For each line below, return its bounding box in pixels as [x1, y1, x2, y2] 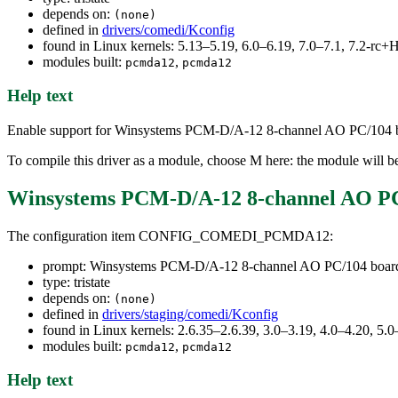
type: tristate [43, 274, 110, 290]
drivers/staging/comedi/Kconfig [102, 306, 278, 322]
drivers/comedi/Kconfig [102, 21, 235, 37]
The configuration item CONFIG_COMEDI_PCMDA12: [7, 227, 333, 243]
